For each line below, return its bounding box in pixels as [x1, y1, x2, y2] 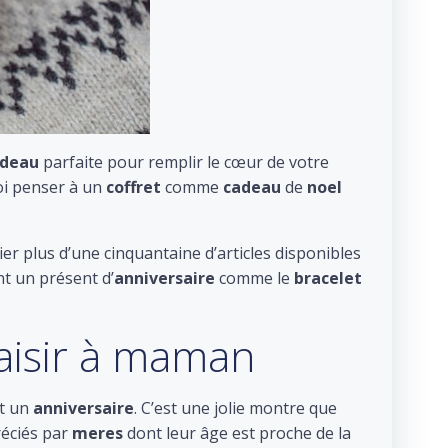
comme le [215, 267, 294, 289]
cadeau [223, 176, 281, 198]
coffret [106, 176, 161, 198]
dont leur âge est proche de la [123, 422, 351, 444]
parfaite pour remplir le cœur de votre [39, 151, 329, 173]
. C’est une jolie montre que [134, 397, 337, 419]
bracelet [294, 267, 362, 289]
